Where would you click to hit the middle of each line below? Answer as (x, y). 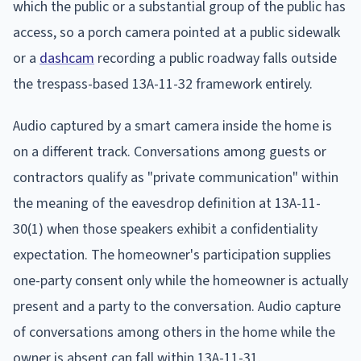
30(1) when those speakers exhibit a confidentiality (165, 229)
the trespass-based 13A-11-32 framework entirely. (163, 84)
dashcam (67, 58)
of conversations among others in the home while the (174, 332)
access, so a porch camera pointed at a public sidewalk (176, 32)
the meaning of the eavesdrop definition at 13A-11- (167, 203)
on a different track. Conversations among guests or (170, 151)
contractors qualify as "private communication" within (176, 177)
